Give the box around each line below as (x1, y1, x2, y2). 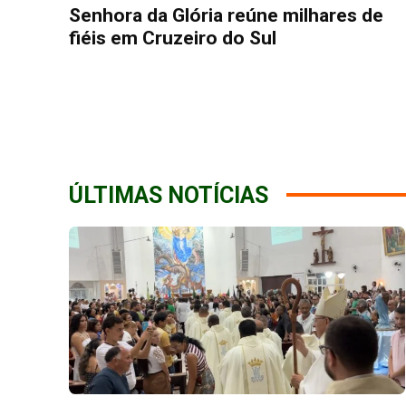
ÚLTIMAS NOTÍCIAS (69, 181, 268, 208)
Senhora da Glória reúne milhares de (69, 4, 383, 26)
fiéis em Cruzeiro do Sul (69, 26, 276, 49)
